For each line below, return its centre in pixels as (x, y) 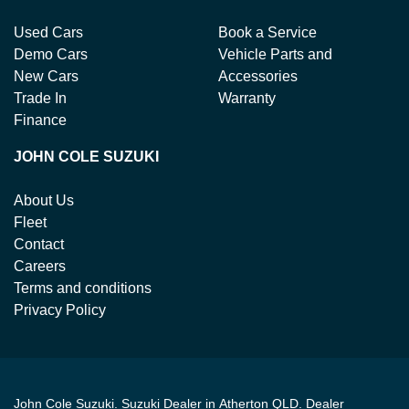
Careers (40, 266)
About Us (44, 200)
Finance (40, 120)
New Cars (46, 76)
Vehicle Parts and (275, 54)
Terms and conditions (83, 288)
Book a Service (267, 32)
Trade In (40, 98)
